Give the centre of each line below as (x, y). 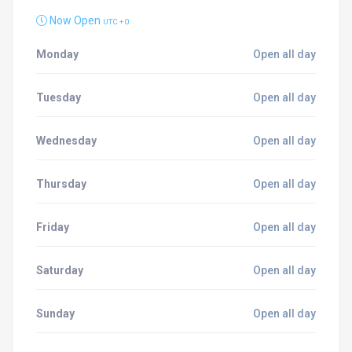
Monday (57, 54)
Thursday (61, 183)
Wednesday (66, 140)
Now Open (75, 20)
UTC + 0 (116, 21)
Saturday (60, 270)
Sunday (55, 313)
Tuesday (59, 97)
